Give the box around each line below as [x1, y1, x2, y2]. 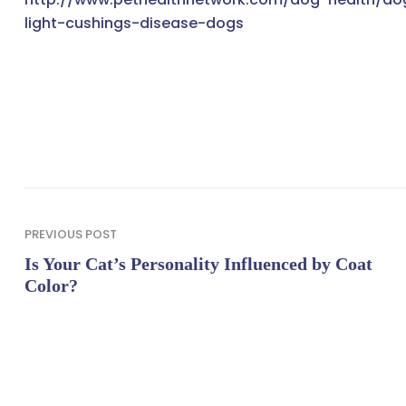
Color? [24, 275, 78, 295]
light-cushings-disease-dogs [24, 12, 244, 34]
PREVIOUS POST [24, 225, 117, 243]
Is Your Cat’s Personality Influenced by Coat [24, 253, 372, 274]
